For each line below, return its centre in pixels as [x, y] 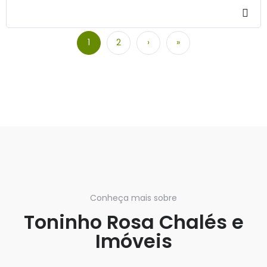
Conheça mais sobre [133, 198]
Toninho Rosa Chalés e [133, 222]
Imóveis [133, 241]
